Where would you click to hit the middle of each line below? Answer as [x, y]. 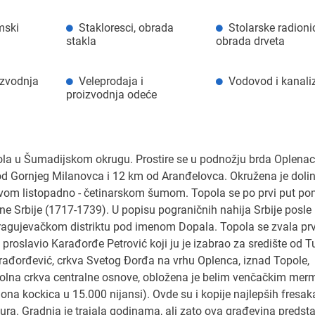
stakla [81, 41]
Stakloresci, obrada [126, 27]
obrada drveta [251, 41]
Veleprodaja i [111, 81]
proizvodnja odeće [111, 94]
